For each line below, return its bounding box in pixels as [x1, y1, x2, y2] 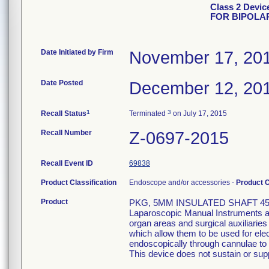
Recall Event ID [41, 159, 93, 168]
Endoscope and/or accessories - [129, 178, 236, 187]
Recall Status [41, 109, 86, 118]
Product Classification [41, 178, 116, 187]
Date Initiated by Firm [41, 48, 113, 56]
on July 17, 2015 [171, 109, 227, 118]
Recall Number [41, 128, 92, 137]
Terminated [129, 109, 168, 118]
